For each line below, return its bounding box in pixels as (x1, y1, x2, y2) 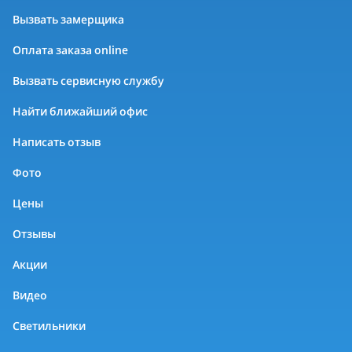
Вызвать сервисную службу (13, 73, 164, 89)
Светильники (13, 318, 86, 334)
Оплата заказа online (13, 42, 128, 58)
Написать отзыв (13, 134, 101, 150)
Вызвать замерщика (13, 12, 124, 27)
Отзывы (13, 226, 56, 242)
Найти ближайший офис (13, 104, 148, 119)
